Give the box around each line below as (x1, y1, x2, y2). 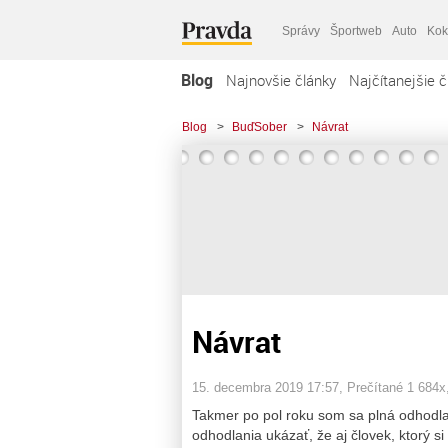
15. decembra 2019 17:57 (192, 379, 339, 395)
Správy (282, 23, 320, 38)
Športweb (330, 23, 382, 38)
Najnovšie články (226, 70, 336, 90)
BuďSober (232, 120, 287, 134)
